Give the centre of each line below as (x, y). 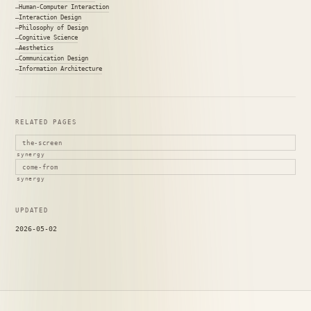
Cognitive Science (49, 37)
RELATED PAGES (46, 123)
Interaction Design (50, 17)
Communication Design (54, 58)
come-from (40, 167)
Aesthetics (36, 48)
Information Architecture (61, 69)
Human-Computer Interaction (64, 7)
